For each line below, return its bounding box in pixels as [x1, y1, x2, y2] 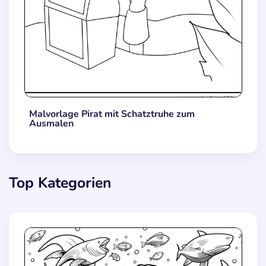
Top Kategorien [9, 172, 111, 193]
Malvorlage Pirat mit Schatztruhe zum [28, 107, 195, 121]
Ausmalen [28, 117, 74, 131]
